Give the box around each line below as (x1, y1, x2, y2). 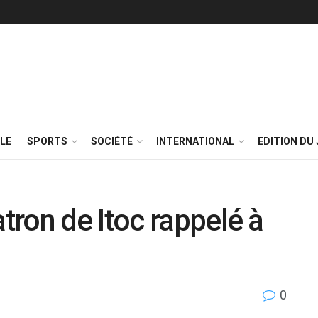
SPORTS (27, 136, 67, 147)
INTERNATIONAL (156, 136, 234, 147)
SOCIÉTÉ (91, 136, 133, 147)
